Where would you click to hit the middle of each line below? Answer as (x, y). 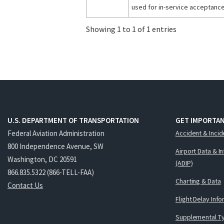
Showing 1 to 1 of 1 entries (131, 29)
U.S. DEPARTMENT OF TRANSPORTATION (73, 120)
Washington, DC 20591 (42, 159)
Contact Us (25, 185)
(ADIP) (184, 163)
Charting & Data (198, 181)
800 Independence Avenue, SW (55, 146)
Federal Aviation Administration (56, 133)
